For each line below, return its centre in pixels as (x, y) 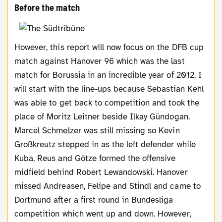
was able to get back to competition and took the (107, 103)
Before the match (47, 8)
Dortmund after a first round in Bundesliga (94, 200)
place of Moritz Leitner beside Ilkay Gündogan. (102, 116)
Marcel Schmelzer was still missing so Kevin (97, 130)
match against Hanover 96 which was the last (100, 61)
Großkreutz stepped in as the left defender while (105, 144)
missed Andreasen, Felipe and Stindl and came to (108, 186)
